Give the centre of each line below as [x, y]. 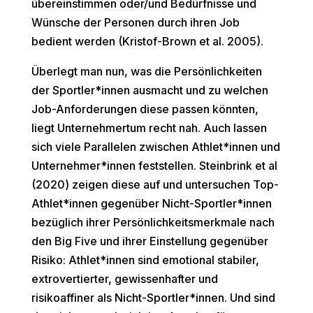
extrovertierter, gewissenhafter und [124, 279]
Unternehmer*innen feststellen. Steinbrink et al [154, 166]
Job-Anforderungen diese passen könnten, [145, 109]
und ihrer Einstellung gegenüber [182, 241]
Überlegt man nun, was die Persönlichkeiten [146, 72]
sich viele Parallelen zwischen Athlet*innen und [155, 147]
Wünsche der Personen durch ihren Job [135, 23]
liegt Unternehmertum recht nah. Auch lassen [149, 128]
